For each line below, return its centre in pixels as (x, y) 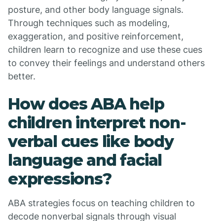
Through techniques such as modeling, (89, 23)
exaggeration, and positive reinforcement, (96, 36)
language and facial (85, 160)
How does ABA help (86, 104)
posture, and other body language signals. (96, 10)
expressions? (60, 179)
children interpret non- (97, 123)
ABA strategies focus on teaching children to (101, 203)
